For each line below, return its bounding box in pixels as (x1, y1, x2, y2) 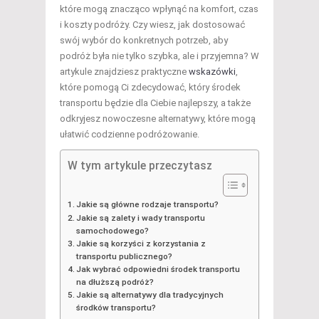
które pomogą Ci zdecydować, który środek (60, 81, 241, 93)
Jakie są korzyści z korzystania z (76, 238, 206, 249)
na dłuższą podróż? (76, 276, 155, 287)
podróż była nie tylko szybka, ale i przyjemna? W (60, 50, 259, 61)
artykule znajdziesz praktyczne (60, 66, 189, 77)
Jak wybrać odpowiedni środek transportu (76, 263, 241, 274)
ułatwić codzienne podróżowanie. (60, 128, 199, 140)
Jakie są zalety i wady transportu (76, 212, 206, 223)
